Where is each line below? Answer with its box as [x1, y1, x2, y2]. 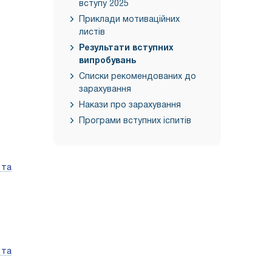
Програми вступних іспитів [79, 117, 191, 125]
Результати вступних [79, 44, 174, 52]
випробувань [79, 57, 136, 65]
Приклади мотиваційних [79, 16, 180, 24]
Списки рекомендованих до [79, 73, 196, 81]
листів [79, 29, 105, 36]
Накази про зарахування [79, 101, 181, 109]
